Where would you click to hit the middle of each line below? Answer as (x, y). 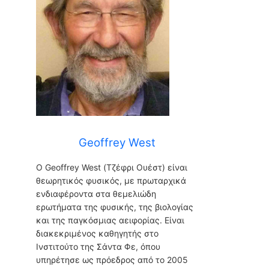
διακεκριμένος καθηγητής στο (97, 234)
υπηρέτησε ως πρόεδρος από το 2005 (112, 260)
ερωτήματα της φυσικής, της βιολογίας (115, 207)
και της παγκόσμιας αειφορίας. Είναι (110, 220)
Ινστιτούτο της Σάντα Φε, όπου (98, 247)
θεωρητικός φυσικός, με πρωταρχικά (111, 181)
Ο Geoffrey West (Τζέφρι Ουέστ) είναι (112, 168)
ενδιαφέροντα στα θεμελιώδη (96, 194)
